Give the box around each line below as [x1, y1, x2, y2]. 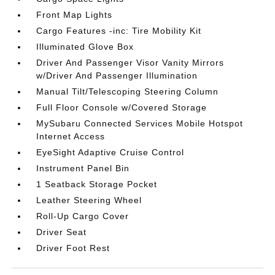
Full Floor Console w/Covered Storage [36, 103, 207, 112]
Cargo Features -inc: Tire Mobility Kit [36, 26, 202, 36]
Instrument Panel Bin [36, 163, 130, 173]
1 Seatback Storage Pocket [36, 179, 158, 189]
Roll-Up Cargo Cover [36, 211, 130, 221]
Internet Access [36, 131, 106, 141]
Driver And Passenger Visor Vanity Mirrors [36, 58, 225, 68]
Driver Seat [36, 227, 87, 237]
